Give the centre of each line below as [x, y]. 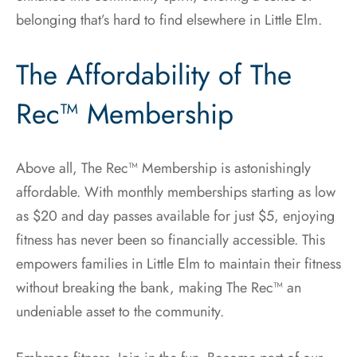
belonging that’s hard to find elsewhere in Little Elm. [169, 20]
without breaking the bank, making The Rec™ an [159, 288]
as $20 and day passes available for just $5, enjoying [175, 216]
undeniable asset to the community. [120, 312]
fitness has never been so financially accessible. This [171, 240]
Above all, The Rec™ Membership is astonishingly [163, 169]
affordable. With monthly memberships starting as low [176, 192]
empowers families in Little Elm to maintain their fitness [178, 264]
